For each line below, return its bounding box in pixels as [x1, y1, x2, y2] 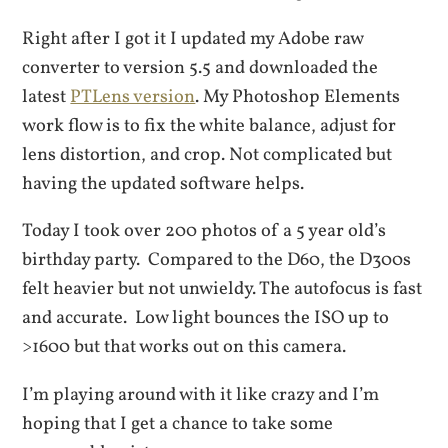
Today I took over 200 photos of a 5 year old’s [22, 218, 387, 245]
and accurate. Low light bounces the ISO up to [22, 305, 390, 332]
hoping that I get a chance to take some [22, 410, 334, 437]
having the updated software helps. [22, 170, 305, 197]
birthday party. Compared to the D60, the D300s [22, 247, 412, 274]
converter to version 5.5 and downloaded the [22, 54, 379, 81]
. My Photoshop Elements [195, 83, 401, 110]
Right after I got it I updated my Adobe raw [22, 25, 364, 52]
